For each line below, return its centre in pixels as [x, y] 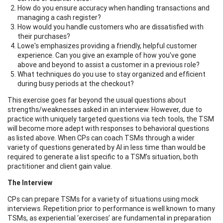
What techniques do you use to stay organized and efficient [111, 74]
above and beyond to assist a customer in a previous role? [109, 64]
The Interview [30, 182]
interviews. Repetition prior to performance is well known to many [111, 208]
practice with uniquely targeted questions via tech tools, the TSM [111, 119]
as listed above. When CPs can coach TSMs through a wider [101, 138]
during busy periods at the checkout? [76, 83]
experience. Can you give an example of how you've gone [107, 55]
